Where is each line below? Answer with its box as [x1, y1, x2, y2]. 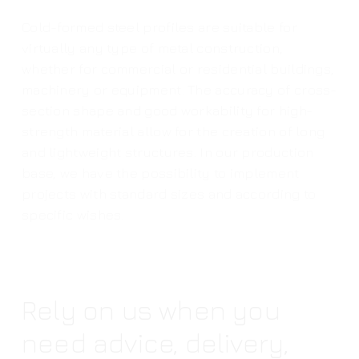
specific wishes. [21, 207, 124, 224]
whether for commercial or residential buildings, [21, 61, 335, 78]
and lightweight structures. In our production [21, 144, 314, 161]
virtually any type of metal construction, [21, 40, 284, 57]
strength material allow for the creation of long [21, 123, 325, 140]
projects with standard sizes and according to [21, 186, 317, 203]
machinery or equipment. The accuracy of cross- [21, 82, 337, 99]
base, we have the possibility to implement [21, 165, 300, 182]
